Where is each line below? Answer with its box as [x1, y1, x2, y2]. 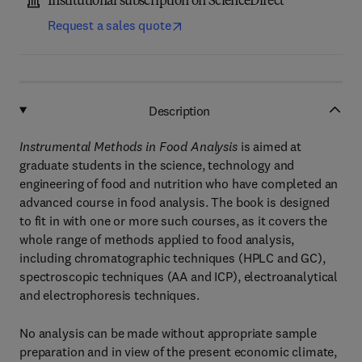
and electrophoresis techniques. [19, 287, 200, 303]
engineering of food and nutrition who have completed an [19, 175, 339, 192]
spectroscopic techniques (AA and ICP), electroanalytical [19, 268, 339, 284]
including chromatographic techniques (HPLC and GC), [19, 250, 326, 266]
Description [149, 102, 210, 119]
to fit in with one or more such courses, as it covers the [19, 213, 328, 229]
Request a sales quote [48, 17, 171, 33]
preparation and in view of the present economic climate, [19, 343, 338, 360]
